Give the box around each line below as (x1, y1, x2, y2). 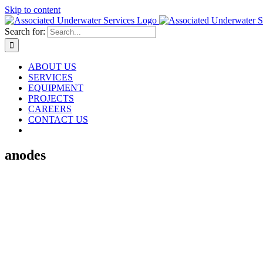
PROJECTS (28, 93, 74, 103)
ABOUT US (28, 62, 76, 72)
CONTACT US (28, 114, 88, 124)
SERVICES (28, 72, 73, 82)
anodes (5, 147, 46, 163)
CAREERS (28, 104, 72, 114)
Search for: (5, 26, 45, 36)
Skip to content (5, 5, 60, 15)
